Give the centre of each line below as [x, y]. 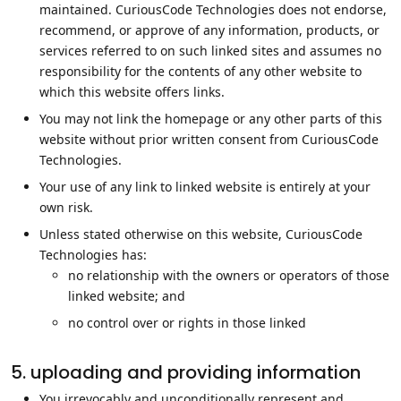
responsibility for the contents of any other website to [200, 71]
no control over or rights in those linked [187, 323]
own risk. [66, 207]
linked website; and [127, 296]
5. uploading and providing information [186, 372]
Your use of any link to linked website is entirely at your [205, 187]
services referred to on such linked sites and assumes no [210, 51]
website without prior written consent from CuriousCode [209, 139]
